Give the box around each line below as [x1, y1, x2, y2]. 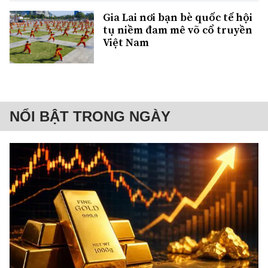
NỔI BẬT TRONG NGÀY [10, 108, 170, 125]
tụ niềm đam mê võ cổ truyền [103, 22, 252, 37]
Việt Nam [103, 34, 149, 50]
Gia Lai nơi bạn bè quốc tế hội [103, 9, 252, 25]
